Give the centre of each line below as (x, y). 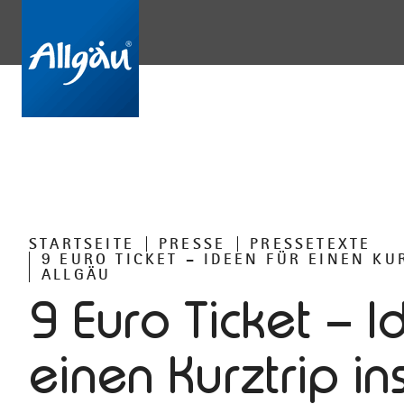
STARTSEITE (82, 243)
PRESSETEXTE (311, 243)
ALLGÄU (77, 274)
